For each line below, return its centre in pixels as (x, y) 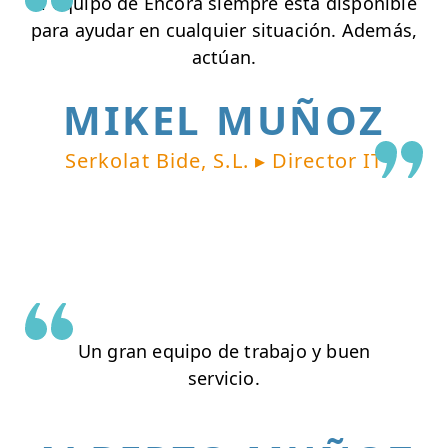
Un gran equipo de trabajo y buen (224, 350)
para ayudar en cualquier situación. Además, (224, 30)
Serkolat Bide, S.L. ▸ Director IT (224, 160)
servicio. (224, 377)
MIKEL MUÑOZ (224, 119)
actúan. (224, 57)
